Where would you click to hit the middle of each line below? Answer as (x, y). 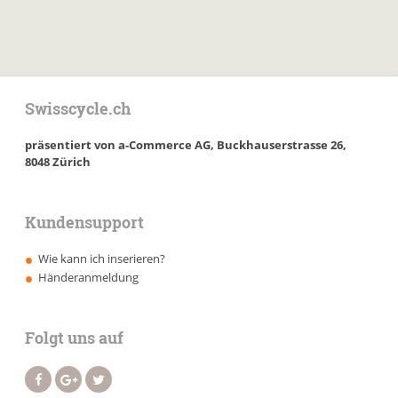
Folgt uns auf (75, 338)
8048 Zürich (58, 162)
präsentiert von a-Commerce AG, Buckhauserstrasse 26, (186, 145)
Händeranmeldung (89, 277)
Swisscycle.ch (78, 108)
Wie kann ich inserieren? (102, 259)
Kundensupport (85, 222)
